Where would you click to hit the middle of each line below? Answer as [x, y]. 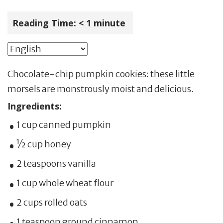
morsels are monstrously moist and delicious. [101, 89]
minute [111, 23]
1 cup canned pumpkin [63, 125]
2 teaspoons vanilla [56, 164]
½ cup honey [44, 144]
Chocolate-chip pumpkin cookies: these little [101, 74]
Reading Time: [44, 23]
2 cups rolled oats [52, 203]
